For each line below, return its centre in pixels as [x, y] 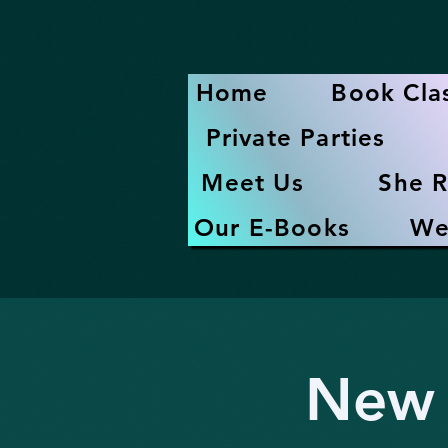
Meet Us [252, 182]
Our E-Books [272, 227]
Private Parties [295, 137]
